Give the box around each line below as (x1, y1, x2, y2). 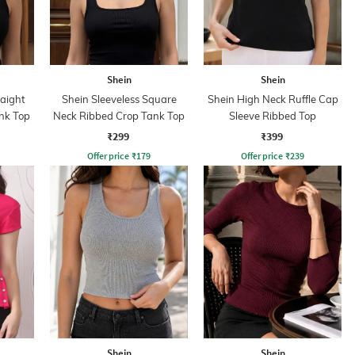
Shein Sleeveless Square (61, 92, 177, 105)
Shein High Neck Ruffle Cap (207, 92, 338, 105)
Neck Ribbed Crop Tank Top (53, 109, 185, 122)
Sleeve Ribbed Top (229, 109, 316, 122)
